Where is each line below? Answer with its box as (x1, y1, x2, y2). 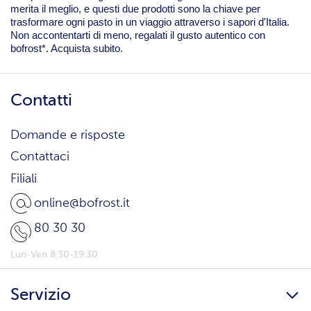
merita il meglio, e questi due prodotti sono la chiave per (10, 3, 260, 15)
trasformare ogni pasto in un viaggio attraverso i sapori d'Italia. (10, 17, 289, 28)
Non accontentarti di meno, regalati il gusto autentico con (10, 30, 265, 42)
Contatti (10, 92, 72, 109)
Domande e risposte (10, 128, 125, 142)
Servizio (10, 286, 71, 303)
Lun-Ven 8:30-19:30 (10, 250, 98, 260)
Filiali (10, 172, 37, 185)
